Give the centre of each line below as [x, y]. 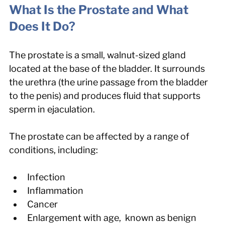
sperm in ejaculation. [52, 109]
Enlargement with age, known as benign [113, 217]
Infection [46, 177]
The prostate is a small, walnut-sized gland [98, 55]
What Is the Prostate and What [100, 10]
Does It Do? [42, 26]
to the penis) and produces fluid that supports [106, 95]
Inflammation [55, 190]
